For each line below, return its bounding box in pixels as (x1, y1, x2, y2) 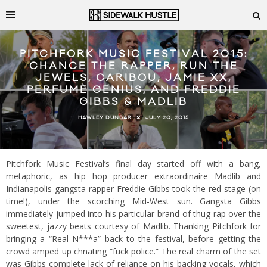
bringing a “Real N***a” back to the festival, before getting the (6, 233, 261, 244)
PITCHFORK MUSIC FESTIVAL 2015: (19, 48, 248, 61)
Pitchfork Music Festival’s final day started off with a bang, (6, 158, 261, 169)
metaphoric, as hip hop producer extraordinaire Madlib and (6, 170, 261, 182)
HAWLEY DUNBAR (78, 114, 132, 121)
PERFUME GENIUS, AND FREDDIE (26, 83, 241, 97)
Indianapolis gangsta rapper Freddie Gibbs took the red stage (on (6, 183, 261, 194)
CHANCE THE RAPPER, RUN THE (29, 60, 238, 73)
